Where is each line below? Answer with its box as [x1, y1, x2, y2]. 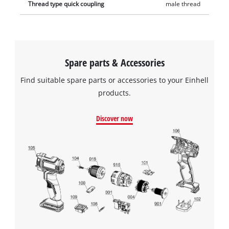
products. [98, 88, 131, 98]
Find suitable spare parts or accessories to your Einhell [20, 75, 209, 85]
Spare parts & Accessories [64, 55, 165, 70]
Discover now [96, 113, 133, 123]
